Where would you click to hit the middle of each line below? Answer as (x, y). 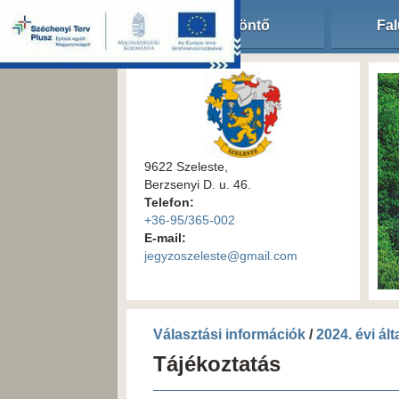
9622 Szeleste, (186, 166)
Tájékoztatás (217, 364)
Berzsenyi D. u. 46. (198, 184)
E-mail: (165, 237)
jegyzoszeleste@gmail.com (221, 255)
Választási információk (229, 334)
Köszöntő (237, 25)
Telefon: (169, 202)
